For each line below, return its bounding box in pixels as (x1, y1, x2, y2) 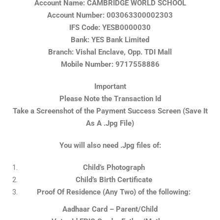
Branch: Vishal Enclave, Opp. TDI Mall (48, 48, 172, 57)
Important (94, 82, 126, 91)
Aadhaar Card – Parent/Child (62, 205, 158, 214)
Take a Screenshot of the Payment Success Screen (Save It (12, 107, 208, 116)
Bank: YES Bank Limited (71, 35, 149, 45)
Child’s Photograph (82, 163, 145, 172)
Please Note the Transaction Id (59, 94, 161, 104)
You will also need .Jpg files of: (59, 141, 161, 150)
